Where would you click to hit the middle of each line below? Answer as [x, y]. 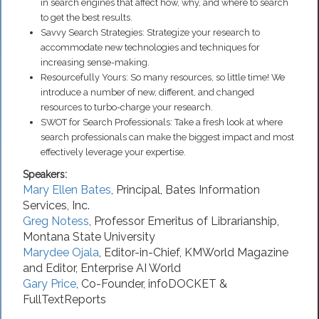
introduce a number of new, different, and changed [147, 92]
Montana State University [89, 236]
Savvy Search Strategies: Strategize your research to [150, 32]
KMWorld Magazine [236, 252]
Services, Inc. [56, 205]
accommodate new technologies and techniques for [150, 47]
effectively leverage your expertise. [113, 152]
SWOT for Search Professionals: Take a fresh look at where [162, 122]
